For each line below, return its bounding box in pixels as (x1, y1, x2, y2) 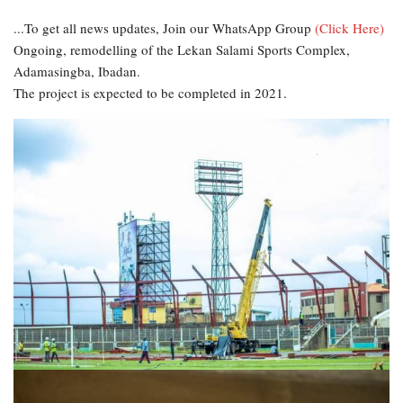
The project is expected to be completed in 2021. (13, 83, 287, 102)
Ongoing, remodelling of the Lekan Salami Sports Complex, (13, 40, 350, 58)
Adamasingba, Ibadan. (13, 61, 140, 80)
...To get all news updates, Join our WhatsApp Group (13, 18, 315, 37)
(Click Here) (315, 18, 384, 37)
